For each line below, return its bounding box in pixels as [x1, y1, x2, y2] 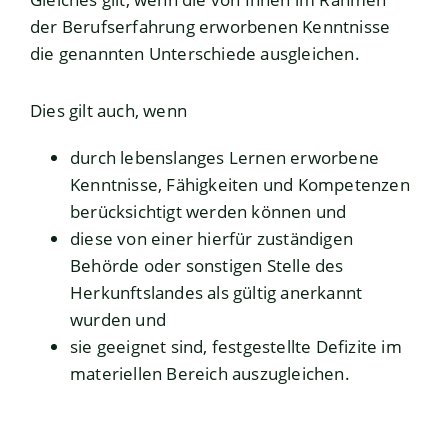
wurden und [70, 308, 166, 332]
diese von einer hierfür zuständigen [70, 227, 353, 251]
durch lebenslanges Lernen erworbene [70, 146, 379, 170]
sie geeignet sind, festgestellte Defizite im [70, 335, 402, 359]
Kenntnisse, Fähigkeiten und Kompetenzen [70, 173, 410, 197]
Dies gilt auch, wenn [30, 99, 187, 123]
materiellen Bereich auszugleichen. [70, 362, 350, 386]
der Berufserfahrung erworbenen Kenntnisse [30, 15, 391, 39]
